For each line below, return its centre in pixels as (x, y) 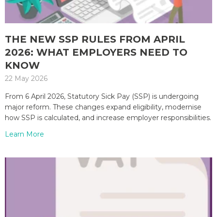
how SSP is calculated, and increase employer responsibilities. (108, 118)
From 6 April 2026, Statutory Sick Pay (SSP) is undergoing (102, 97)
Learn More (24, 134)
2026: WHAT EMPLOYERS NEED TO (96, 53)
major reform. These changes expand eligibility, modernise (103, 107)
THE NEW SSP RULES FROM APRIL (95, 39)
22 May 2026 (26, 79)
